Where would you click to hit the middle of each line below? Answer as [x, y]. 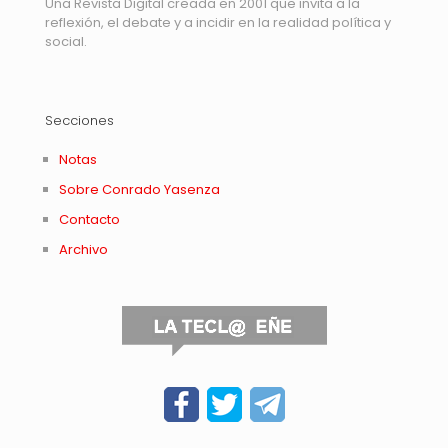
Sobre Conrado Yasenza [140, 189]
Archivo [84, 249]
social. [66, 41]
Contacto [90, 219]
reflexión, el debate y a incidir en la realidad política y [218, 22]
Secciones [79, 120]
